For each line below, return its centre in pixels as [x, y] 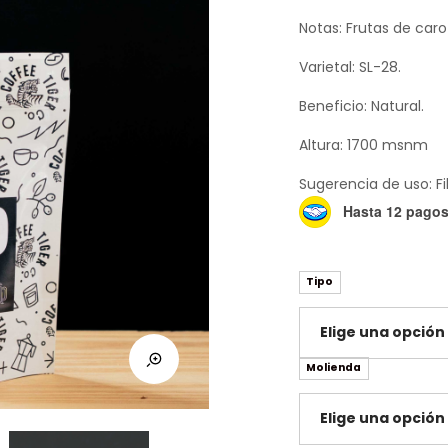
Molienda [334, 368]
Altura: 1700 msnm [363, 144]
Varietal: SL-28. [350, 66]
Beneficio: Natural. [361, 105]
